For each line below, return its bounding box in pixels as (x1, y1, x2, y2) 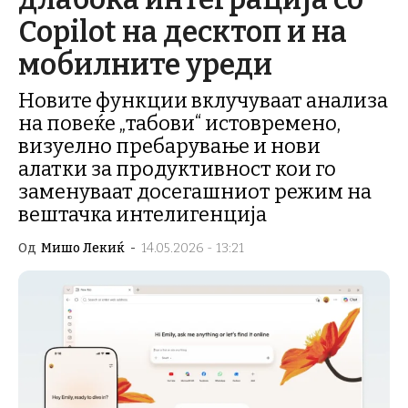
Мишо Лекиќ (41, 240, 125, 256)
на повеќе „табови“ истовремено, (18, 111, 341, 136)
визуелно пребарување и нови (18, 134, 321, 158)
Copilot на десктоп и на (18, 15, 347, 49)
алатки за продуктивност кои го (18, 157, 336, 181)
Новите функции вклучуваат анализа (18, 88, 388, 113)
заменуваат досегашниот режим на (18, 179, 372, 204)
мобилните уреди (18, 47, 272, 82)
